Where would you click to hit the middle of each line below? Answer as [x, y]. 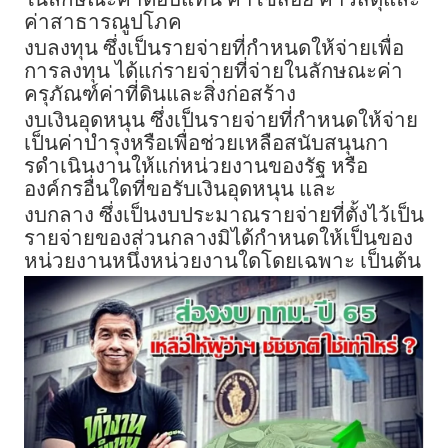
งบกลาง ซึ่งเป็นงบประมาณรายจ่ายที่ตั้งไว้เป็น [224, 215]
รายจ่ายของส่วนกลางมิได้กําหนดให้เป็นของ [218, 238]
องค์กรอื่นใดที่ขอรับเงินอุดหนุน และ [180, 189]
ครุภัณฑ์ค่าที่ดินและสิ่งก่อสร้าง [160, 94]
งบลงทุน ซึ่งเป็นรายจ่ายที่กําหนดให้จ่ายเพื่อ [214, 48]
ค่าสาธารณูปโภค [103, 22]
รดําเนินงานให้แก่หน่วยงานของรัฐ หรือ [196, 166]
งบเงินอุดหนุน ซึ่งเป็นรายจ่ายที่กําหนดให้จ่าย [221, 120]
